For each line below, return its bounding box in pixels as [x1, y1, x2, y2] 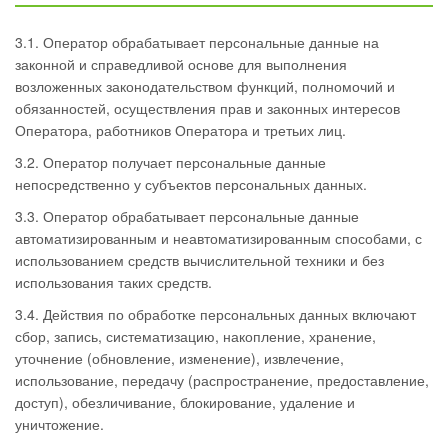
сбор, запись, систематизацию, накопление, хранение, [15, 326, 376, 346]
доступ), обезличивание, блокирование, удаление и [15, 392, 355, 412]
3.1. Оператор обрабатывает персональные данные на [15, 32, 379, 52]
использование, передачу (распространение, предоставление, [15, 370, 429, 390]
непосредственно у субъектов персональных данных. [15, 174, 367, 194]
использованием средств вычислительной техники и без [15, 250, 384, 270]
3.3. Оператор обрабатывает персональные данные [15, 206, 359, 226]
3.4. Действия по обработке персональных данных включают [15, 304, 416, 324]
